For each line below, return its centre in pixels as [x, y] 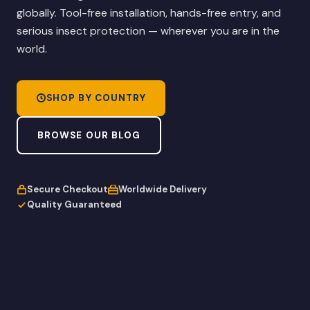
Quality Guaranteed [74, 205]
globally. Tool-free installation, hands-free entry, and [149, 12]
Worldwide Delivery [163, 190]
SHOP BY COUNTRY [97, 98]
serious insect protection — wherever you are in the [148, 30]
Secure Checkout [67, 190]
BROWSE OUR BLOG [89, 136]
